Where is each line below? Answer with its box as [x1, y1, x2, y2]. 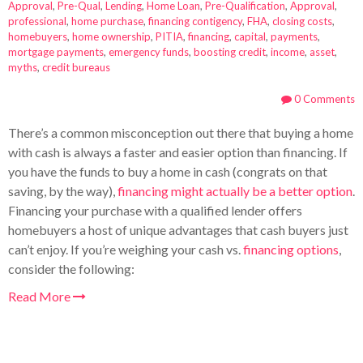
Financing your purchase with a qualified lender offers [8, 202, 302, 218]
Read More [8, 288, 73, 304]
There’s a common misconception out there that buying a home [8, 124, 353, 140]
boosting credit [194, 45, 266, 58]
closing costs [272, 14, 332, 28]
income [271, 45, 305, 58]
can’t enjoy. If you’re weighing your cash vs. [8, 241, 243, 257]
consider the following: [8, 260, 135, 276]
